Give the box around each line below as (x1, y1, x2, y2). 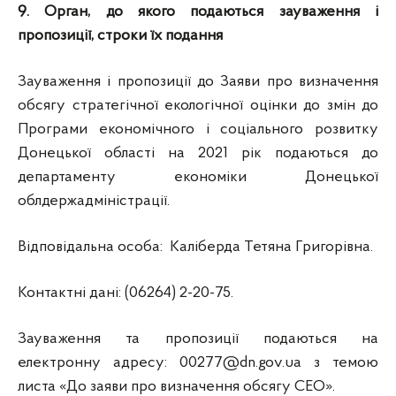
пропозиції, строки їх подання (18, 27, 223, 44)
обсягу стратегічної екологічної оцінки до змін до (18, 97, 378, 114)
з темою (301, 354, 378, 371)
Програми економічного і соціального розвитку (18, 121, 378, 138)
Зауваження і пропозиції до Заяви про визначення (18, 73, 378, 90)
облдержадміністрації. (18, 193, 170, 209)
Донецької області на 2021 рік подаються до (18, 145, 378, 162)
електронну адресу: (18, 354, 179, 371)
